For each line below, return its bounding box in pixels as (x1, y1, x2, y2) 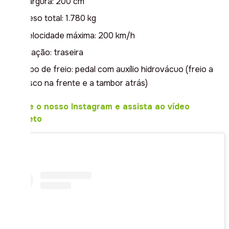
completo (4, 113, 44, 125)
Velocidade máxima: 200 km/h (22, 30, 135, 41)
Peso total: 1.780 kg (22, 13, 96, 24)
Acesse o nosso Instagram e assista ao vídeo (4, 101, 190, 112)
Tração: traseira (22, 47, 83, 58)
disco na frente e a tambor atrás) (22, 78, 148, 89)
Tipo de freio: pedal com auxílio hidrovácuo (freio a (22, 64, 213, 75)
